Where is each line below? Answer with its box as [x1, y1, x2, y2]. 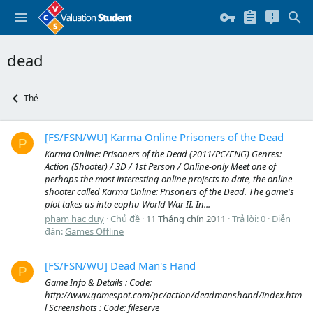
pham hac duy [45, 212, 104, 225]
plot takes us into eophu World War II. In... [45, 197, 210, 210]
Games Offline [65, 224, 124, 238]
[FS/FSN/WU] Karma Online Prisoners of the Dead [45, 130, 284, 145]
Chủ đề [110, 212, 140, 225]
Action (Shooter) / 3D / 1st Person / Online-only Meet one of [45, 159, 276, 173]
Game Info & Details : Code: [45, 275, 152, 289]
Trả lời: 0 [232, 212, 265, 225]
